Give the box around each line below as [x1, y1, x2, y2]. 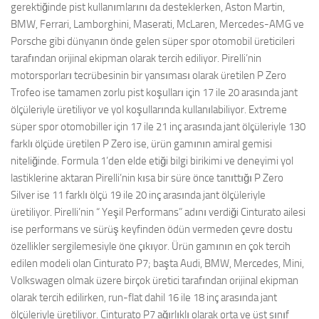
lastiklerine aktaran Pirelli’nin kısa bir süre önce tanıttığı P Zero [11, 172, 283, 184]
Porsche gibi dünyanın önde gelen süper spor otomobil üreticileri [11, 35, 295, 48]
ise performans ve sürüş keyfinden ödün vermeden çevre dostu [11, 223, 293, 236]
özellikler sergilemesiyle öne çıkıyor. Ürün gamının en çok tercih [11, 240, 291, 253]
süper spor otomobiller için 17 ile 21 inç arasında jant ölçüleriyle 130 [11, 120, 305, 133]
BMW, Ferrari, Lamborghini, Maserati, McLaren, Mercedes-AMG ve [11, 18, 304, 31]
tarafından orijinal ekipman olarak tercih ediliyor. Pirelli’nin [11, 52, 261, 65]
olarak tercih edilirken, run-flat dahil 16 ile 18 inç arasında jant [11, 291, 277, 304]
